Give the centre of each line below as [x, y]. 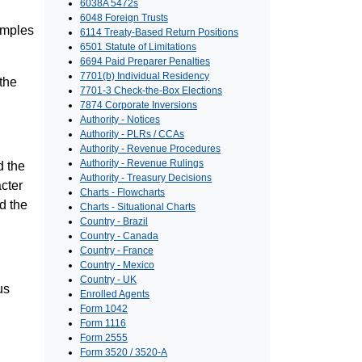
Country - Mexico [117, 265]
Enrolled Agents [115, 295]
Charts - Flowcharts [122, 193]
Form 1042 [104, 309]
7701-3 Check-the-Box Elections [151, 91]
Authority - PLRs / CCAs [132, 135]
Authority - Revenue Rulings [142, 164]
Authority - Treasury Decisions [146, 178]
